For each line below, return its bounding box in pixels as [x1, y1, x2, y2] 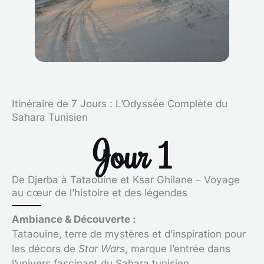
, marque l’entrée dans [125, 242, 230, 255]
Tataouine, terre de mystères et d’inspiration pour [12, 227, 246, 240]
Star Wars [78, 242, 125, 255]
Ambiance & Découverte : [12, 213, 136, 225]
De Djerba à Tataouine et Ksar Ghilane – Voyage [12, 173, 240, 186]
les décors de [12, 242, 78, 255]
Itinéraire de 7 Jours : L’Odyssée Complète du [12, 97, 227, 110]
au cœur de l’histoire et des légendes [12, 186, 187, 199]
